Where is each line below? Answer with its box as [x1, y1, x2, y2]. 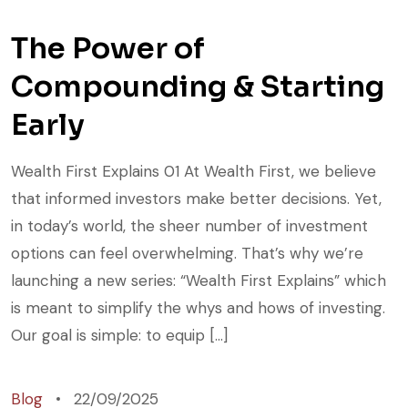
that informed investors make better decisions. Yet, [11, 188, 382, 209]
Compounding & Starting [11, 67, 384, 105]
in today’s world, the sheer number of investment [11, 215, 368, 236]
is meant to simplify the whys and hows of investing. [11, 297, 390, 318]
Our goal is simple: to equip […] [11, 324, 228, 345]
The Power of [11, 29, 205, 66]
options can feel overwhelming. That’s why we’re [11, 242, 363, 263]
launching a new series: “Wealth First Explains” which [11, 270, 386, 291]
